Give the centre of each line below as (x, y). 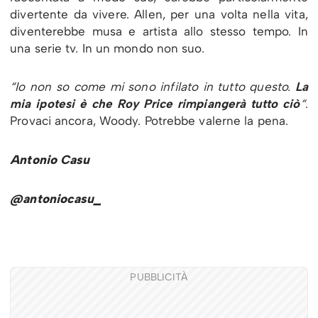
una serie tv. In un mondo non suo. (107, 49)
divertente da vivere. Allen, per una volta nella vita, (159, 15)
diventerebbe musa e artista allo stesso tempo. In (159, 32)
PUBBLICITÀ (159, 278)
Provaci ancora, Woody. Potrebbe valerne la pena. (149, 121)
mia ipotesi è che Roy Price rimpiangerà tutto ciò (155, 104)
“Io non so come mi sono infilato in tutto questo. (150, 87)
